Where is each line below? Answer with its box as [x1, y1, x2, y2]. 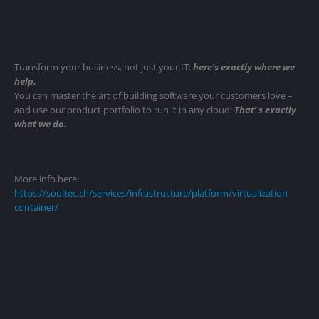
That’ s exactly [234, 103, 296, 117]
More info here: [14, 172, 79, 186]
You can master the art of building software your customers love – [14, 89, 293, 103]
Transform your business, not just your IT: [14, 61, 193, 74]
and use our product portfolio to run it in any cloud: [14, 103, 234, 117]
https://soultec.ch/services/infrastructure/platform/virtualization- [14, 187, 291, 200]
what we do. [14, 117, 67, 131]
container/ [14, 201, 58, 214]
